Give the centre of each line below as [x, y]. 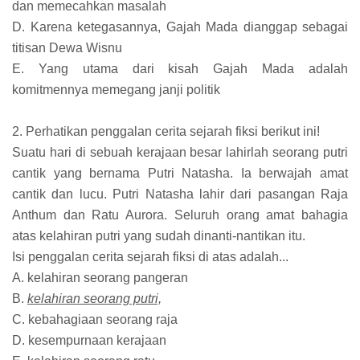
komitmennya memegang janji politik [116, 90]
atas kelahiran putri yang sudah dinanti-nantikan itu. [159, 236]
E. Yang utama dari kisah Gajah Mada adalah [180, 69]
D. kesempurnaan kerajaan [89, 341]
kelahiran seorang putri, [94, 299]
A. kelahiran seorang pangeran [100, 278]
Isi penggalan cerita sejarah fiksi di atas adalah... [150, 257]
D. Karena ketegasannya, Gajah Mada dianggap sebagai [180, 27]
